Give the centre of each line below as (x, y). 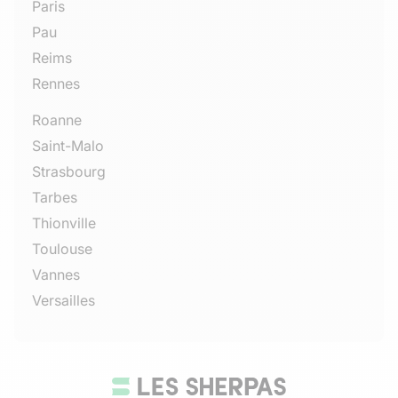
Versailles (64, 301)
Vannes (56, 275)
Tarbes (55, 198)
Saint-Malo (68, 146)
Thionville (64, 223)
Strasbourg (69, 172)
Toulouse (62, 249)
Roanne (57, 120)
